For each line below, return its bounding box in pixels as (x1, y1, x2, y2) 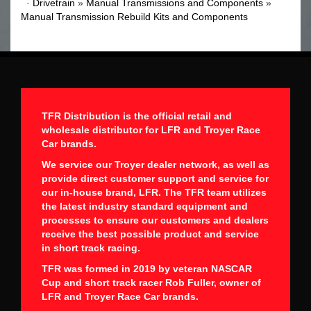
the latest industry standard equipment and (42, 200, 248, 212)
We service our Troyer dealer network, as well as (42, 158, 269, 170)
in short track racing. (42, 242, 140, 253)
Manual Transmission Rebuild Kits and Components (21, 10, 248, 22)
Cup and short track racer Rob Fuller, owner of (42, 276, 261, 288)
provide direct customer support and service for (42, 172, 269, 184)
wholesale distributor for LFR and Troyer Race (42, 124, 260, 135)
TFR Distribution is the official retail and (42, 110, 232, 121)
